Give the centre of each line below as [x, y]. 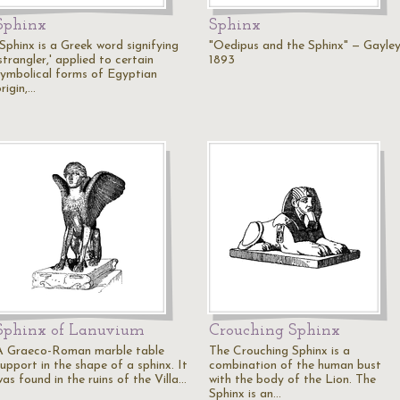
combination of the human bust [295, 366]
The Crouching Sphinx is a [279, 351]
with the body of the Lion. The [292, 380]
